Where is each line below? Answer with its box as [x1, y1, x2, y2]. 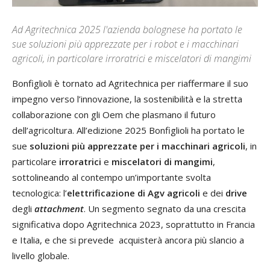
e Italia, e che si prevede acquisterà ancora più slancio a [12, 234, 244, 246]
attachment [34, 202, 84, 215]
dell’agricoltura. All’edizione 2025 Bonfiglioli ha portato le [12, 124, 245, 136]
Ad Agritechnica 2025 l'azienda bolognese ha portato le [12, 23, 242, 36]
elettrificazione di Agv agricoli [67, 187, 200, 199]
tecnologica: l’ [12, 187, 67, 199]
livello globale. [12, 250, 69, 262]
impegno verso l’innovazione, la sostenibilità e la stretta [12, 93, 242, 105]
